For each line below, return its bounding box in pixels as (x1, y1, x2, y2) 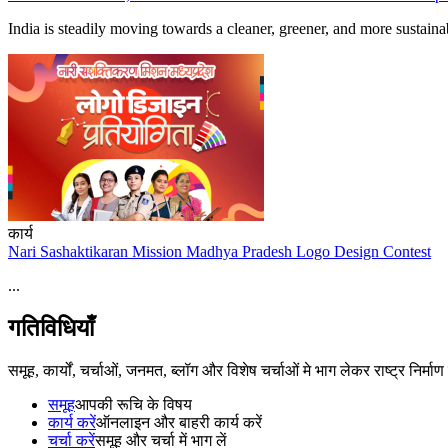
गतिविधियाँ (8, 315, 94, 342)
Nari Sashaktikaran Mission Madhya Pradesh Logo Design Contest (8, 243, 431, 261)
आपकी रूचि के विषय (75, 396, 192, 414)
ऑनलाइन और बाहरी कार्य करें (96, 414, 262, 432)
